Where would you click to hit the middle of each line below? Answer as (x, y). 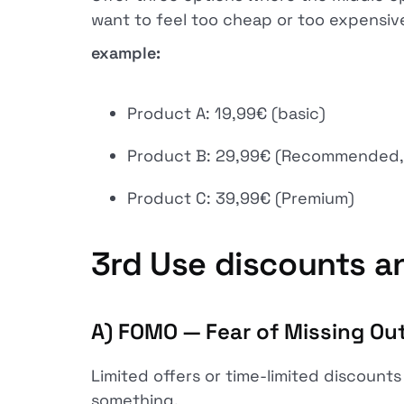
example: (125, 53)
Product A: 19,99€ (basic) (226, 113)
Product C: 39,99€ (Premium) (240, 198)
